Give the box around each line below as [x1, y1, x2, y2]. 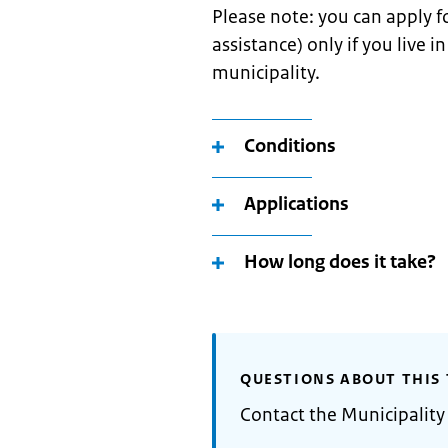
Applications [244, 192, 349, 216]
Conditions [244, 134, 336, 158]
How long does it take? [244, 250, 436, 274]
